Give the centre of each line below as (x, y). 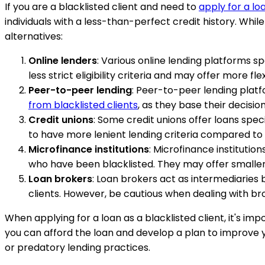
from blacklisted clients (83, 105)
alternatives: (34, 36)
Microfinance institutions (89, 149)
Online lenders (63, 60)
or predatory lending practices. (77, 247)
